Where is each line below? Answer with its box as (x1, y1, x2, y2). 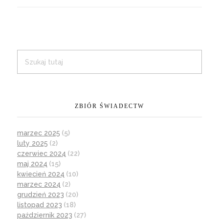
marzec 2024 (17, 180, 61, 189)
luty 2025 (17, 139, 48, 148)
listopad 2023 (17, 201, 62, 209)
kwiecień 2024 (17, 170, 65, 178)
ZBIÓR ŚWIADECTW (75, 102, 144, 109)
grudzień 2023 (17, 191, 64, 199)
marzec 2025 (17, 129, 60, 137)
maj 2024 (17, 160, 47, 168)
